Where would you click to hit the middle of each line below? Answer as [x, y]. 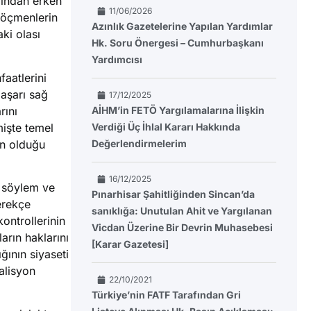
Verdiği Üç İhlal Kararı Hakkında [166, 127]
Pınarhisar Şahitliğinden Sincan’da [173, 194]
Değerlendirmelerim [139, 144]
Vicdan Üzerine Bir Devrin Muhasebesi [182, 228]
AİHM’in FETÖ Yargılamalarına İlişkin [178, 110]
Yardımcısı [117, 60]
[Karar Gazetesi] [130, 244]
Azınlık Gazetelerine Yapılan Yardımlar [182, 26]
